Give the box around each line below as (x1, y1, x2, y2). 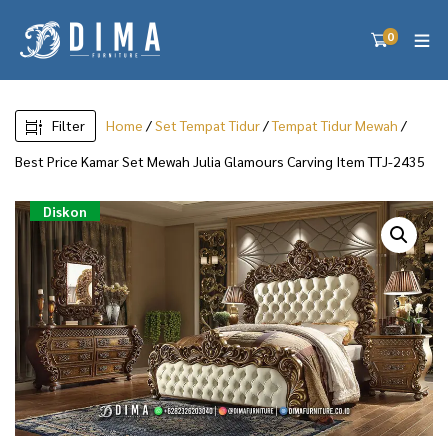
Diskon (43, 201, 87, 220)
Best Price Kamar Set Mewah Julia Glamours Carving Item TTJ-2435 (15, 151, 425, 170)
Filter (52, 116, 85, 134)
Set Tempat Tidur (155, 116, 260, 134)
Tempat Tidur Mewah (272, 116, 398, 134)
